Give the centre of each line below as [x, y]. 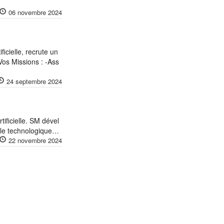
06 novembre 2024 [35, 12]
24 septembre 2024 [34, 81]
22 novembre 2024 [35, 140]
